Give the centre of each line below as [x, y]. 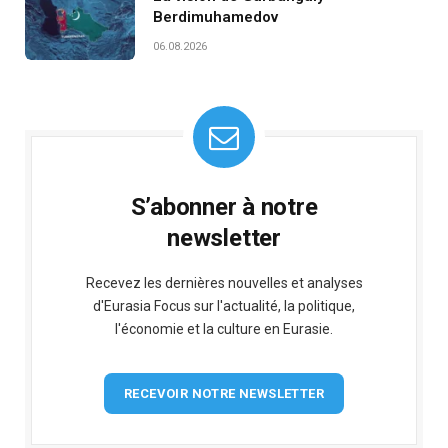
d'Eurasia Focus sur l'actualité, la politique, [224, 306]
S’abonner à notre [224, 207]
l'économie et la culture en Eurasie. [224, 329]
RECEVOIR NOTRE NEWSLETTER [224, 394]
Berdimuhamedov [215, 17]
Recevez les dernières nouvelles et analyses [224, 283]
